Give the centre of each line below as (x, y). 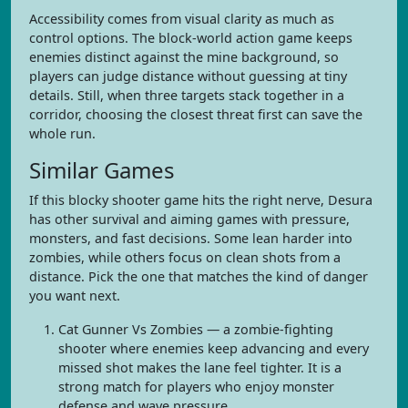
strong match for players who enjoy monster (196, 387)
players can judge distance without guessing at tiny (188, 76)
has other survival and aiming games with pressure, (189, 219)
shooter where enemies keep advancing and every (214, 348)
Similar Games (102, 170)
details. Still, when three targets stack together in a (187, 95)
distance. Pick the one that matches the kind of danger (199, 276)
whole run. (62, 133)
